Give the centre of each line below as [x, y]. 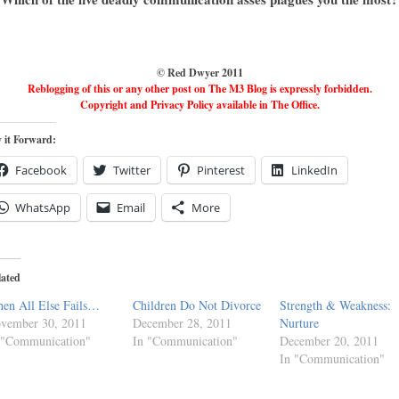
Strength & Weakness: [335, 305]
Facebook [41, 170]
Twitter [132, 170]
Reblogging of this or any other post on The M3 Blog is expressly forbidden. [199, 89]
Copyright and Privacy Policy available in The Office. [199, 105]
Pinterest [221, 170]
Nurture [299, 323]
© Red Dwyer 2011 [199, 73]
